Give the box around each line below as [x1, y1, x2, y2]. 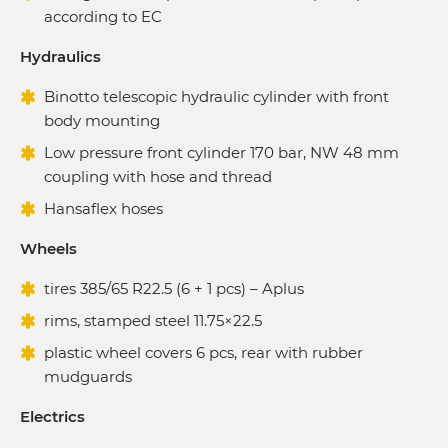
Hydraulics [20, 46, 101, 66]
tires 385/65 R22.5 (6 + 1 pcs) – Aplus [44, 278, 304, 298]
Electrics [20, 406, 85, 426]
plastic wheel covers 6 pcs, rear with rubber [44, 342, 363, 362]
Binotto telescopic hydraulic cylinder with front [44, 86, 389, 106]
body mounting [44, 110, 160, 130]
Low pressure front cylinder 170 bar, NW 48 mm [44, 142, 399, 162]
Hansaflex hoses [44, 198, 163, 218]
